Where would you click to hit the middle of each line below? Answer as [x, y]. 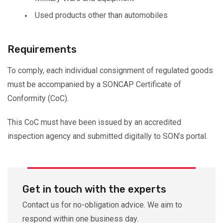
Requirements [42, 49]
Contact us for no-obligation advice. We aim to [102, 205]
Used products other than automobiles [101, 15]
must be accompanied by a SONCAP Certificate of [94, 84]
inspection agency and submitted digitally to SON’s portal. [108, 136]
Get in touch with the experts [94, 189]
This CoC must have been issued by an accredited [94, 122]
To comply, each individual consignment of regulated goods [110, 70]
